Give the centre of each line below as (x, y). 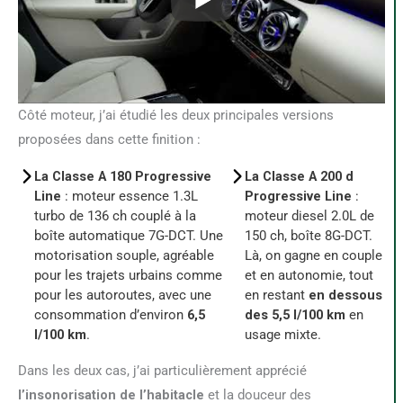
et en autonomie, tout (309, 276)
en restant (276, 296)
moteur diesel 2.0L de (309, 216)
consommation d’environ (111, 315)
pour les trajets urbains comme (128, 276)
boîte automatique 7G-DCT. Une (129, 236)
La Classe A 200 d (299, 177)
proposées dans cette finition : (109, 140)
